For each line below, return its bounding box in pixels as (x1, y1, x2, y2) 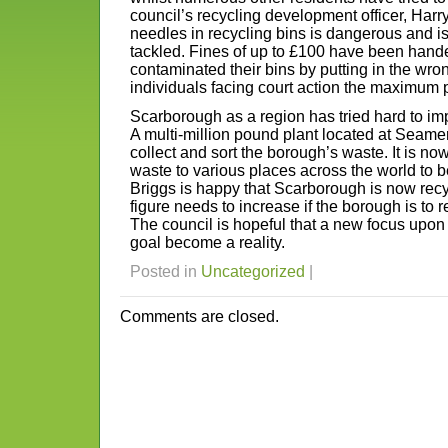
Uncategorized (201, 263, 305, 280)
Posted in (130, 263, 201, 280)
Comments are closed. (120, 308, 279, 325)
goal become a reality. (130, 234, 285, 251)
